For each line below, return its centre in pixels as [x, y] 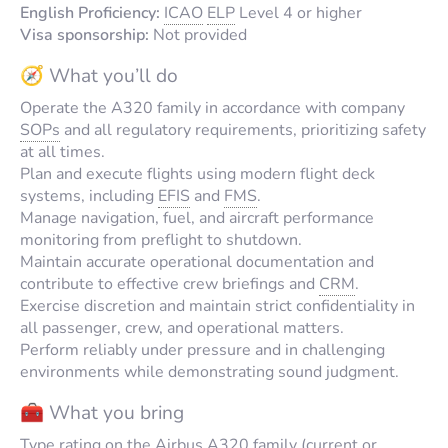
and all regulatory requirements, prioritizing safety [243, 129]
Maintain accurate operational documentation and [197, 261]
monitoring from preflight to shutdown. [161, 239]
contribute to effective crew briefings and [169, 283]
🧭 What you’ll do [99, 75]
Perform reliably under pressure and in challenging [202, 349]
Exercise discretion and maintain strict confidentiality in [217, 305]
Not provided [198, 34]
